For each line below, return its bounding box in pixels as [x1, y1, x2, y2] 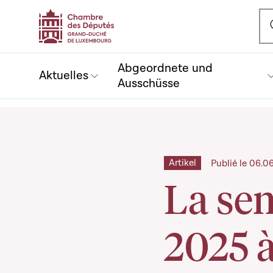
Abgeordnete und [118, 60, 213, 76]
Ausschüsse [118, 75, 180, 91]
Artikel [169, 157, 196, 169]
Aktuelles [39, 68, 88, 83]
